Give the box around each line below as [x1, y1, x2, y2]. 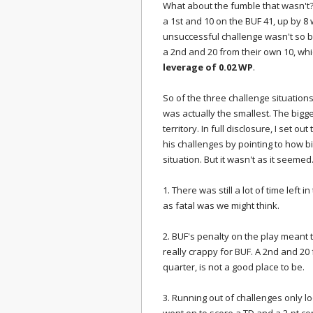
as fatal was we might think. [163, 199, 282, 212]
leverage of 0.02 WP [163, 61, 253, 73]
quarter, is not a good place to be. [163, 261, 305, 273]
